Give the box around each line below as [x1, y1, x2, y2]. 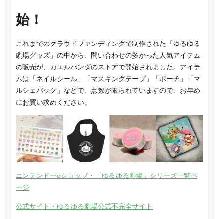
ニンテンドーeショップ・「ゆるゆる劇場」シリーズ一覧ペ [15, 171, 197, 179]
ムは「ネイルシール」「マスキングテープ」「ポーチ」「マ [15, 74, 200, 83]
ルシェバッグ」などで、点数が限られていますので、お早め [15, 86, 200, 94]
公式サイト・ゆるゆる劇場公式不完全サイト [15, 202, 153, 210]
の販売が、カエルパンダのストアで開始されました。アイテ [15, 63, 200, 71]
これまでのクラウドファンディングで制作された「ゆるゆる [15, 39, 200, 47]
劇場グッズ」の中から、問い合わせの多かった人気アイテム [15, 51, 200, 59]
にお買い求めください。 [15, 98, 91, 106]
